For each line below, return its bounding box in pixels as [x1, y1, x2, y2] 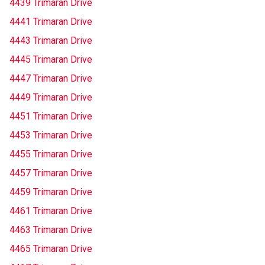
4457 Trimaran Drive [9, 167, 92, 179]
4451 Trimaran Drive [9, 111, 92, 122]
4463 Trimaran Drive [9, 224, 92, 235]
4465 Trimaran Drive [9, 243, 92, 254]
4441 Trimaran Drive [9, 16, 92, 27]
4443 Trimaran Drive [9, 35, 92, 46]
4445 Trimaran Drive [9, 54, 92, 65]
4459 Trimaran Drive [9, 186, 92, 198]
